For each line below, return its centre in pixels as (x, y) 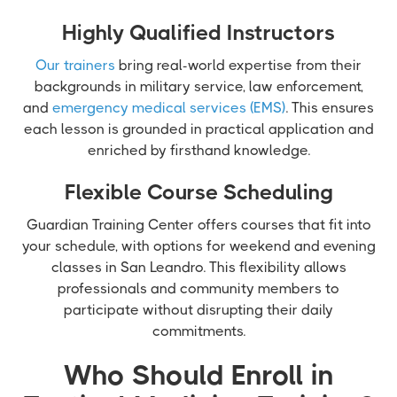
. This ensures (330, 108)
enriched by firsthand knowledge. (198, 150)
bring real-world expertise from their (238, 65)
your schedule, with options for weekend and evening (198, 246)
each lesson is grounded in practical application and (198, 129)
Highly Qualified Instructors (198, 33)
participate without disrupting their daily (198, 310)
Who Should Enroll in (198, 375)
